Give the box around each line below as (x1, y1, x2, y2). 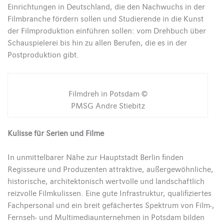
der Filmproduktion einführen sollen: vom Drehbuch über (7, 26, 206, 36)
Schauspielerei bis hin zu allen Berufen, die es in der (7, 38, 187, 48)
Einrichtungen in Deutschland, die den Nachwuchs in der (7, 2, 205, 12)
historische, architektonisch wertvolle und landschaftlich (7, 177, 204, 186)
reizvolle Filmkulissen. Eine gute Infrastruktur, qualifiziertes (7, 189, 211, 198)
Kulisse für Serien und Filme (7, 129, 104, 138)
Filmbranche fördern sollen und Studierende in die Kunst (7, 14, 203, 24)
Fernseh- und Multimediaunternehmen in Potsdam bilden (7, 213, 204, 222)
